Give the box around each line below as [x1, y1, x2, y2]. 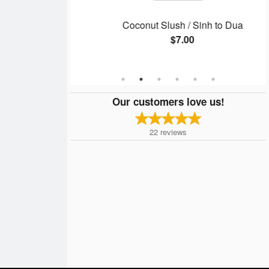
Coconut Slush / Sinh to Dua [109, 18, 230, 32]
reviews [160, 125, 187, 138]
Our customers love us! [112, 94, 225, 109]
